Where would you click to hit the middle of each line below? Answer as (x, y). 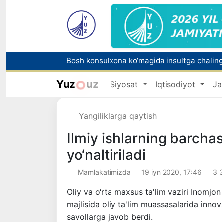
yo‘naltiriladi (106, 155)
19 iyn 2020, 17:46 (171, 172)
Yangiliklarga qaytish (118, 116)
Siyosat (125, 84)
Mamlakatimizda (104, 172)
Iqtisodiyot (177, 84)
